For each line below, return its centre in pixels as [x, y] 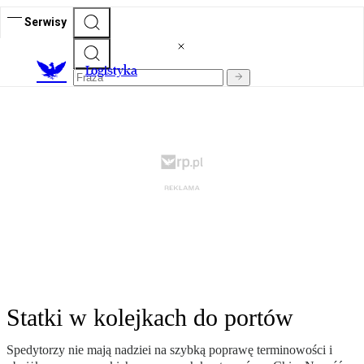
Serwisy [45, 22]
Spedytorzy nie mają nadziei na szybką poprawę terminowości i [169, 350]
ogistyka [114, 71]
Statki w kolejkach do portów [150, 318]
